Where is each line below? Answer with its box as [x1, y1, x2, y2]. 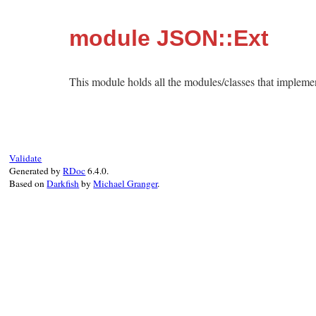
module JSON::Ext [69, 25, 269, 51]
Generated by [9, 164, 63, 177]
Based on [9, 177, 47, 190]
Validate [9, 152, 42, 164]
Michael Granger [93, 177, 158, 190]
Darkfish [47, 177, 80, 190]
